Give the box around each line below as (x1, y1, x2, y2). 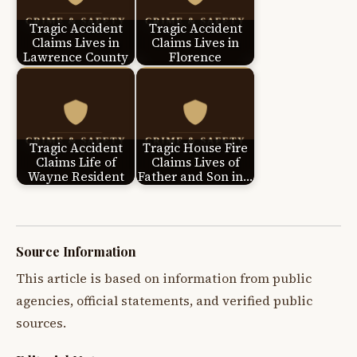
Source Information (16, 243, 136, 261)
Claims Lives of (151, 153, 240, 171)
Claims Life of (35, 153, 116, 171)
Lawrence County (23, 48, 128, 65)
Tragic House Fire (143, 139, 248, 156)
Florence (169, 48, 222, 65)
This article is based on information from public (16, 270, 312, 288)
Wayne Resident (27, 167, 124, 185)
